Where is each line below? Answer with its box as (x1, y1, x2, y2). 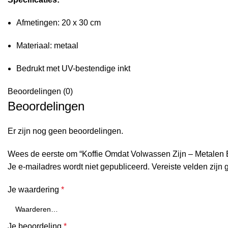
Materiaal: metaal (16, 41, 78, 50)
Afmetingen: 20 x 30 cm (16, 18, 101, 27)
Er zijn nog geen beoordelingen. (8, 127, 123, 135)
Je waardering (8, 185, 61, 194)
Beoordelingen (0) (8, 87, 73, 96)
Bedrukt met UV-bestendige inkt (16, 64, 130, 73)
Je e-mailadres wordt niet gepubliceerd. (8, 162, 150, 171)
